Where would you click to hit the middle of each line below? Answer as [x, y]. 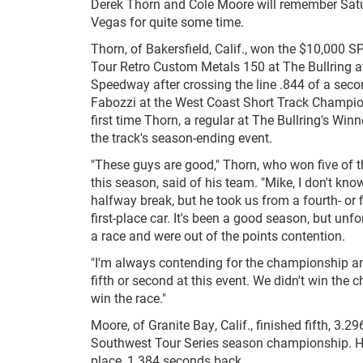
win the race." [128, 298]
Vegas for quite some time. [167, 21]
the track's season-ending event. [181, 137]
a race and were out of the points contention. [218, 235]
